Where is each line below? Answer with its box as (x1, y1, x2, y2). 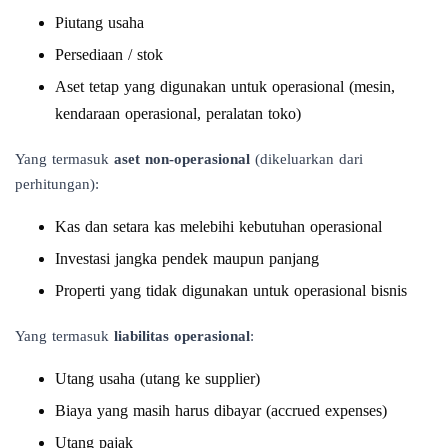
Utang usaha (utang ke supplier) (55, 369, 260, 387)
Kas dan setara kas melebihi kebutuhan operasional (55, 217, 382, 235)
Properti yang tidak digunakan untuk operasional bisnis (55, 281, 407, 299)
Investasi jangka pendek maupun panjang (55, 249, 319, 267)
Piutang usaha (55, 13, 144, 31)
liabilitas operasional (114, 327, 250, 344)
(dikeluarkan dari (250, 150, 363, 167)
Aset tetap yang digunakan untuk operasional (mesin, (55, 77, 395, 95)
